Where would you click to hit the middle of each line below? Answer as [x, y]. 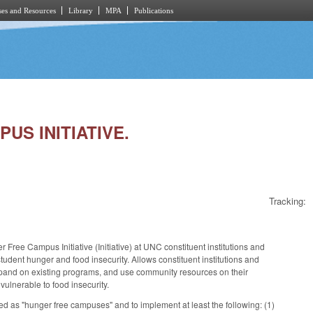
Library [81, 10]
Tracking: [287, 201]
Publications [154, 10]
